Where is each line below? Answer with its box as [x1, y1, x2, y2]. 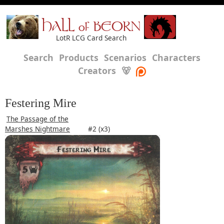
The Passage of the [6, 114, 68, 123]
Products [59, 51, 98, 63]
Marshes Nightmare [5, 124, 70, 133]
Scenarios [104, 51, 146, 63]
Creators [78, 64, 116, 76]
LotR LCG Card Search [56, 33, 126, 42]
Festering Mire [5, 96, 76, 109]
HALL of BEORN [42, 21, 140, 34]
